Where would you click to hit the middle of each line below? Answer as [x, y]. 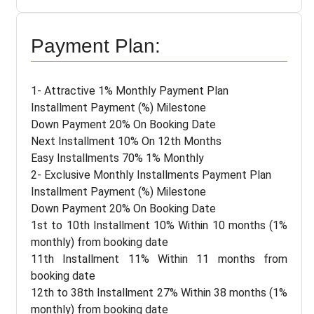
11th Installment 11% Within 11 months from [159, 259]
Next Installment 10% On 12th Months [126, 141]
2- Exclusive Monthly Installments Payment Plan [151, 175]
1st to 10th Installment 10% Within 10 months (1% [159, 225]
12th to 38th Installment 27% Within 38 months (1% [159, 292]
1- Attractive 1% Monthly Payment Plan [130, 90]
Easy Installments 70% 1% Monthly [117, 158]
